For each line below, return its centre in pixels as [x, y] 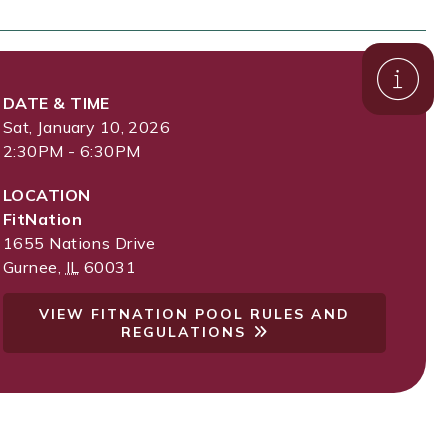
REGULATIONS [183, 332]
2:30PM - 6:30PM [72, 151]
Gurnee [30, 267]
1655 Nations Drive [79, 243]
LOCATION [47, 195]
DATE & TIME [56, 103]
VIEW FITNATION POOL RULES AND [194, 314]
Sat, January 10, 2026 [87, 127]
